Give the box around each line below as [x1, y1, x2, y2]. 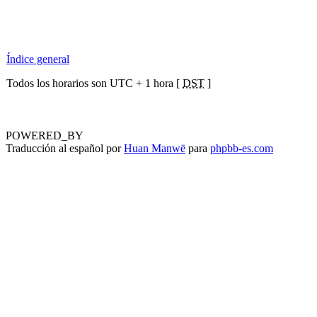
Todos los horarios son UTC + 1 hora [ [6, 77, 183, 89]
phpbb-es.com [210, 142, 273, 154]
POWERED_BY [6, 129, 83, 142]
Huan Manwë [124, 142, 185, 154]
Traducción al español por [6, 142, 124, 154]
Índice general [6, 53, 69, 65]
